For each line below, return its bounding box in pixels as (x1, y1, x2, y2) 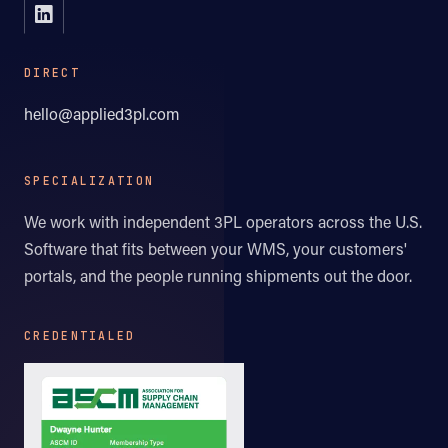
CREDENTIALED (24, 327, 136, 343)
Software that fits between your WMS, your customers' (24, 237, 407, 259)
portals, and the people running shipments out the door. (24, 264, 412, 286)
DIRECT (24, 65, 80, 81)
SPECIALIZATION (24, 172, 155, 188)
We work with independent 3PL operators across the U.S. (24, 210, 422, 232)
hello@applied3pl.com (24, 103, 180, 125)
